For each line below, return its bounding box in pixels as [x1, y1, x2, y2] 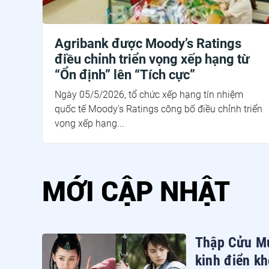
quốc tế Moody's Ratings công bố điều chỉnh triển [55, 103, 262, 115]
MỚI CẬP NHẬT [42, 175, 230, 208]
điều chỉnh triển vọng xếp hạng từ [55, 51, 249, 67]
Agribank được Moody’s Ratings [55, 35, 241, 51]
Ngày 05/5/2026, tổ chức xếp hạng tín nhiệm [55, 88, 243, 100]
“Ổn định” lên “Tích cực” [55, 67, 195, 82]
